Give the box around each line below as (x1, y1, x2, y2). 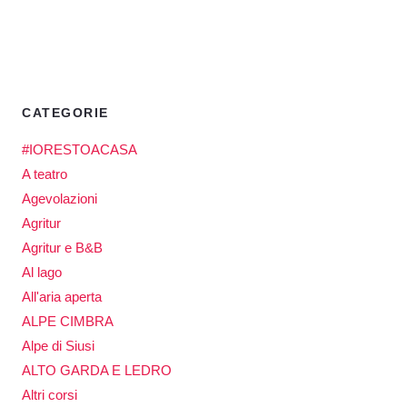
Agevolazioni (22, 191, 97, 207)
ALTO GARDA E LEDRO (22, 362, 172, 379)
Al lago (22, 264, 62, 281)
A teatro (22, 166, 67, 183)
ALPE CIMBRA (22, 313, 114, 330)
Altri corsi (22, 387, 77, 403)
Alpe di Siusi (22, 338, 94, 354)
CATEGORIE (22, 105, 109, 121)
